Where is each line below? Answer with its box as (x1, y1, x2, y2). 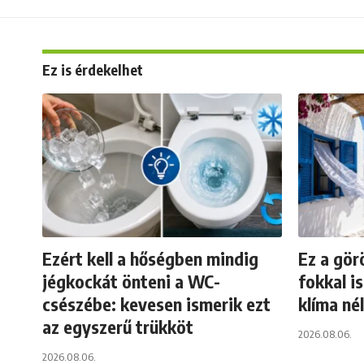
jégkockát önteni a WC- (42, 269, 220, 292)
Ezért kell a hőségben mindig (42, 246, 258, 270)
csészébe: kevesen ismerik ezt (42, 292, 271, 315)
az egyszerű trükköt (42, 314, 193, 338)
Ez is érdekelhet (42, 59, 143, 79)
